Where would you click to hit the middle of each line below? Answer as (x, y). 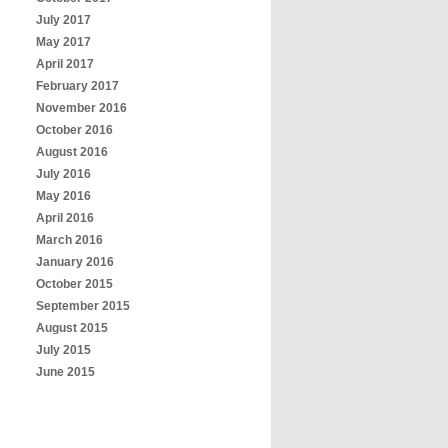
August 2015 (72, 328)
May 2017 (63, 42)
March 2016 (69, 240)
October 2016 (74, 130)
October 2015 (74, 284)
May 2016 (63, 196)
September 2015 (83, 306)
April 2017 (65, 64)
